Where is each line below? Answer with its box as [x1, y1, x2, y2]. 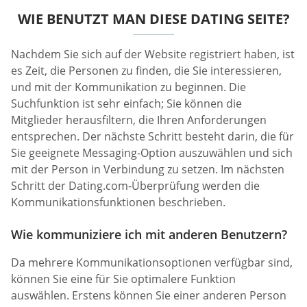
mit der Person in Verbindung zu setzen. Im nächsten [11, 162, 284, 177]
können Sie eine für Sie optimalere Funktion [11, 271, 236, 287]
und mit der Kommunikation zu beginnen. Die [11, 79, 246, 95]
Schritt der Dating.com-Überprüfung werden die [11, 178, 260, 194]
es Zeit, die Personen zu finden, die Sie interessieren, [11, 63, 282, 79]
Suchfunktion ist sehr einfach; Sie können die [11, 96, 242, 112]
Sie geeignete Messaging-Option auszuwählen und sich [11, 145, 293, 161]
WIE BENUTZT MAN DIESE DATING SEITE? [17, 10, 290, 29]
